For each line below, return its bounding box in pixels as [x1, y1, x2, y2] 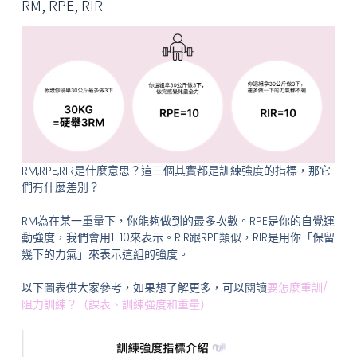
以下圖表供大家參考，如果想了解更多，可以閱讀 [21, 279, 267, 296]
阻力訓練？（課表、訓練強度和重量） [21, 296, 211, 312]
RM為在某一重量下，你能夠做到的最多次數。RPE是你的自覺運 [21, 212, 335, 229]
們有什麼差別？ [21, 178, 100, 195]
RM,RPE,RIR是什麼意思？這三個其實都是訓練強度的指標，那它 [21, 162, 331, 178]
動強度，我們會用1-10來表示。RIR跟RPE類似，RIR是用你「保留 [21, 229, 335, 245]
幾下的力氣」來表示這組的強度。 [21, 245, 189, 262]
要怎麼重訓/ [266, 279, 328, 296]
